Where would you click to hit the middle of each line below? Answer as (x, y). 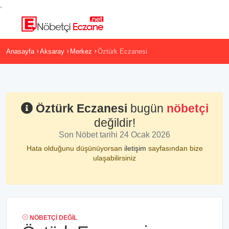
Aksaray (52, 51)
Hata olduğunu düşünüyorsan (75, 148)
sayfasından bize (175, 148)
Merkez (81, 51)
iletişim (136, 148)
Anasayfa (20, 51)
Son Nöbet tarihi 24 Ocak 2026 (114, 135)
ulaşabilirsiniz (114, 158)
